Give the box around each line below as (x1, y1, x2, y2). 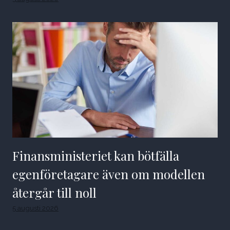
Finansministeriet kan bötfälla (12, 147, 179, 164)
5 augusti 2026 (12, 204, 59, 213)
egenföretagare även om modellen (12, 166, 205, 183)
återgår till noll (12, 184, 97, 201)
